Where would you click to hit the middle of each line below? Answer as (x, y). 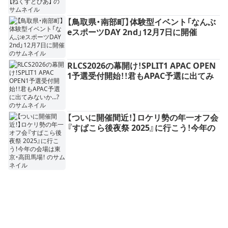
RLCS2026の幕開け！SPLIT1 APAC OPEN (141, 66)
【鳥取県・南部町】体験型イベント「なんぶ (141, 22)
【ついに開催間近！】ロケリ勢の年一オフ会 (143, 118)
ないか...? (85, 86)
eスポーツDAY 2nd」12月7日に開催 (132, 32)
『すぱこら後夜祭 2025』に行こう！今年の (141, 128)
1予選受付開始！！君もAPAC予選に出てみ (140, 76)
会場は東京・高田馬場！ (108, 138)
